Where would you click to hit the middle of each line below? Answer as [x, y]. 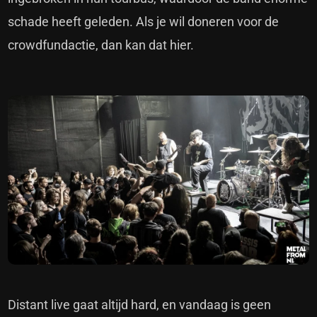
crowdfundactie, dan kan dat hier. [103, 45]
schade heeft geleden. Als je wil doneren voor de [144, 21]
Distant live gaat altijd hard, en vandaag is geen [140, 304]
